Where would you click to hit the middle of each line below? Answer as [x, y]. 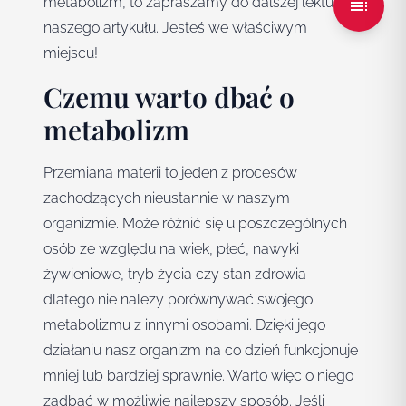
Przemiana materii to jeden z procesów [170, 173]
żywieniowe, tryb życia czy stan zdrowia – [181, 275]
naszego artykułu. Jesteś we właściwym [175, 28]
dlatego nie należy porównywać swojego [178, 300]
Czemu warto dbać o [169, 97]
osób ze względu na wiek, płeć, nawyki [171, 249]
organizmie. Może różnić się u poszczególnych [195, 224]
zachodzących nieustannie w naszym [167, 198]
